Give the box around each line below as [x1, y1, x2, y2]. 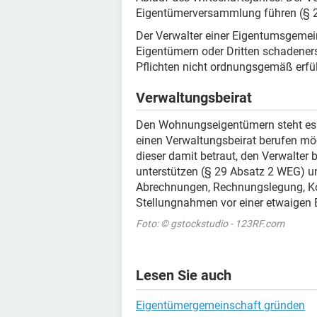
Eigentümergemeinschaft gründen [136, 299, 305, 312]
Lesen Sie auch [136, 267, 231, 284]
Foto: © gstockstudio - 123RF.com [136, 218, 284, 229]
